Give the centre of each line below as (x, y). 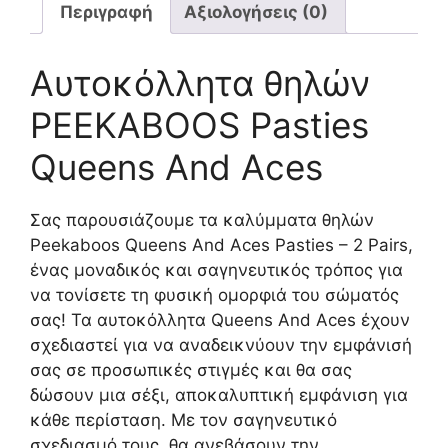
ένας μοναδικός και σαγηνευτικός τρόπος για (216, 269)
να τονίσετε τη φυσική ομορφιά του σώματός (214, 294)
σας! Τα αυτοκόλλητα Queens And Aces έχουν (220, 319)
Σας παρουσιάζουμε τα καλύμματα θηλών (202, 219)
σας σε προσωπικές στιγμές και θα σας (191, 369)
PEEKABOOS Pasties (199, 124)
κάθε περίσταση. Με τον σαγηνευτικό (183, 419)
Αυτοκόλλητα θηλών (200, 82)
